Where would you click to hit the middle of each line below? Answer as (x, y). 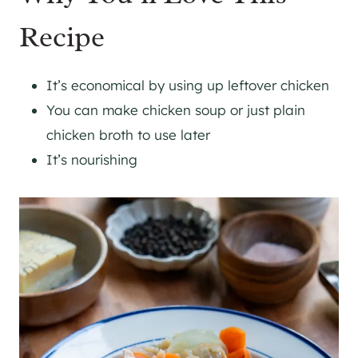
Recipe (62, 36)
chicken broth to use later (128, 134)
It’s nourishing (94, 159)
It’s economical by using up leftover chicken (188, 85)
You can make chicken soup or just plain (176, 109)
